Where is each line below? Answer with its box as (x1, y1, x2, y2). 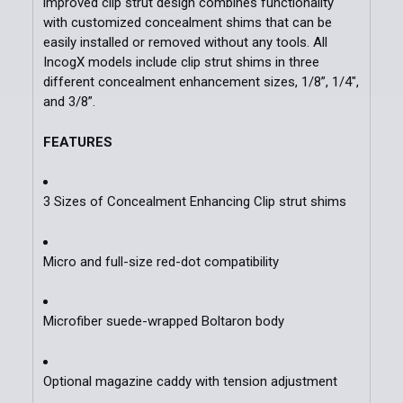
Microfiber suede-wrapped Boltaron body (42, 313, 284, 330)
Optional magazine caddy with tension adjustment (42, 372, 337, 390)
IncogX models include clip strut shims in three (42, 54, 319, 71)
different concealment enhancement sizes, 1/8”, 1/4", (42, 74, 359, 91)
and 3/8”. (42, 94, 95, 111)
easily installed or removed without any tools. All (42, 34, 327, 51)
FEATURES (42, 133, 112, 150)
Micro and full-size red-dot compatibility (42, 253, 279, 270)
